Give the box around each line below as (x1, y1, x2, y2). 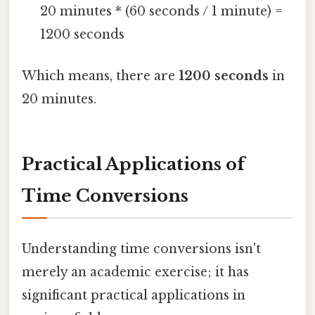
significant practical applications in (22, 287, 245, 303)
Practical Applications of (22, 154, 245, 175)
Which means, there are (22, 68, 179, 84)
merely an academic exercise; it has (22, 264, 249, 280)
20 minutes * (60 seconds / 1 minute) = (40, 4, 283, 20)
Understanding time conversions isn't (22, 240, 261, 257)
